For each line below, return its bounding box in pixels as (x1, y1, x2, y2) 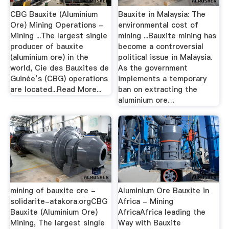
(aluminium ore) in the (10, 52, 88, 62)
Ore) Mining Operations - (10, 19, 103, 30)
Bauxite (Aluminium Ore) (10, 207, 98, 217)
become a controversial (118, 41, 204, 52)
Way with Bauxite (118, 217, 181, 228)
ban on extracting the (118, 84, 198, 95)
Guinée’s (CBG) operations (10, 73, 108, 84)
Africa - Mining (118, 196, 174, 207)
